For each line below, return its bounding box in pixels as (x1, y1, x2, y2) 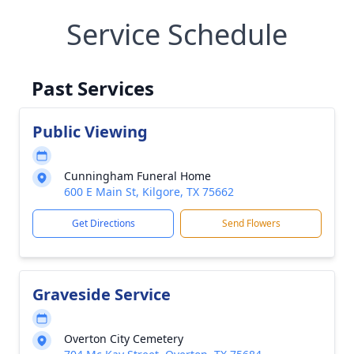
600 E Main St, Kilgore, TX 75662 (64, 184, 234, 199)
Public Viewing (32, 121, 148, 142)
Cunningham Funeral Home (64, 168, 211, 183)
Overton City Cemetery (64, 331, 183, 346)
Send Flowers (221, 217, 281, 230)
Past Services (32, 75, 154, 101)
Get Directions (71, 217, 135, 230)
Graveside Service (32, 284, 171, 305)
